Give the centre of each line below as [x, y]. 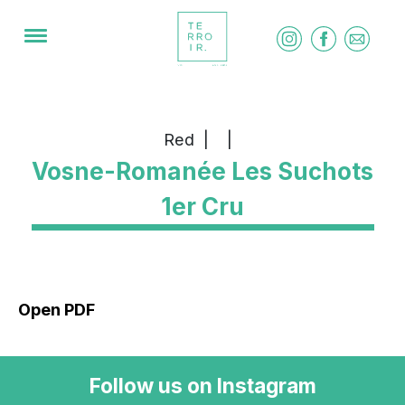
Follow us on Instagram [202, 386]
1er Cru [202, 207]
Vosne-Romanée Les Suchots [202, 171]
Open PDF [56, 309]
